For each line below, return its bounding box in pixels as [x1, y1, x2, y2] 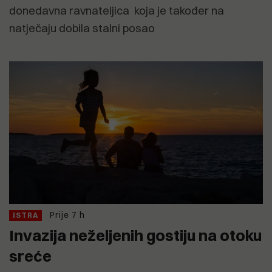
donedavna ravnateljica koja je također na [9, 4, 224, 18]
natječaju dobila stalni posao [9, 21, 155, 36]
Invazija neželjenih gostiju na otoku [9, 226, 262, 245]
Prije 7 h [50, 209, 85, 221]
